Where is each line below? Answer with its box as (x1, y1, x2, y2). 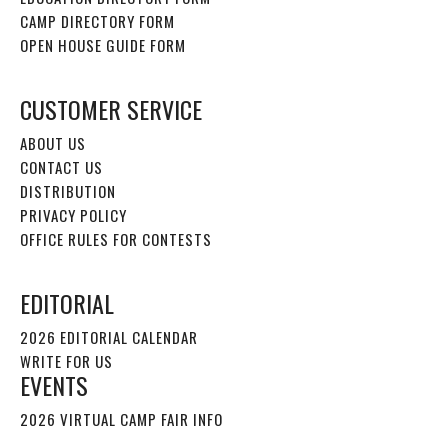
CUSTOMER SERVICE (20, 90, 202, 127)
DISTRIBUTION (20, 179, 116, 202)
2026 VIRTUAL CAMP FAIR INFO (20, 407, 223, 430)
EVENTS (20, 366, 88, 403)
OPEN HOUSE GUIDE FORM (20, 33, 186, 56)
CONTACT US (20, 155, 103, 178)
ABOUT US (20, 131, 86, 154)
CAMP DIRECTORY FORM (20, 9, 175, 32)
